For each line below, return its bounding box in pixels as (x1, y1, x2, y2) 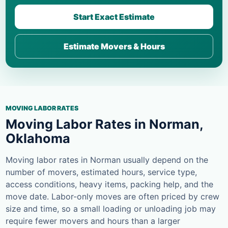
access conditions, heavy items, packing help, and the (6, 179, 213, 190)
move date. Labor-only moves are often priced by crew (6, 191, 219, 202)
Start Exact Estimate (73, 12, 155, 22)
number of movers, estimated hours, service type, (6, 167, 197, 178)
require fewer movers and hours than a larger (6, 216, 180, 226)
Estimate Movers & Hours (63, 41, 165, 52)
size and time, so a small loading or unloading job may (6, 204, 216, 214)
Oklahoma (6, 131, 70, 147)
